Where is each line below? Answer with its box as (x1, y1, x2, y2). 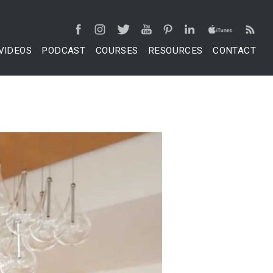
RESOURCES (148, 44, 203, 56)
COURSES (95, 44, 138, 56)
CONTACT (213, 44, 256, 56)
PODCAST (41, 44, 86, 56)
